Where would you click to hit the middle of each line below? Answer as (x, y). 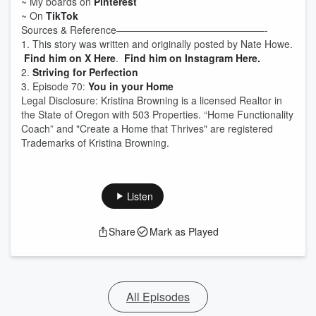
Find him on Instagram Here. (192, 58)
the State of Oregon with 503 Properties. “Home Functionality (157, 114)
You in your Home (131, 86)
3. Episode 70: (55, 86)
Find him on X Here (70, 58)
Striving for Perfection (85, 72)
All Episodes (158, 297)
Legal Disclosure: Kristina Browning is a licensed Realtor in (152, 100)
